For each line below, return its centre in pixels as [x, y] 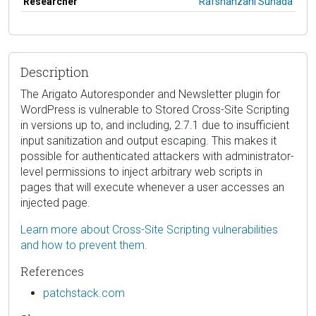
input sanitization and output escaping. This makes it [148, 140]
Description [55, 72]
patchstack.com [84, 293]
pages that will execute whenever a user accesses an [152, 187]
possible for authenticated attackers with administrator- [157, 156]
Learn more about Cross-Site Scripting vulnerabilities [149, 229]
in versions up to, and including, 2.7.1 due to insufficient [155, 125]
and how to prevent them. [84, 245]
